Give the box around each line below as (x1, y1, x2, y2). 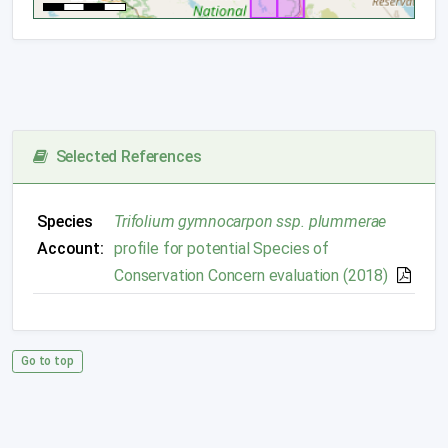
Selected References (47, 146, 202, 166)
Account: (37, 238, 104, 258)
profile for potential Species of (114, 238, 329, 258)
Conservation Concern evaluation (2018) (114, 265, 388, 285)
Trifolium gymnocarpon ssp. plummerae (114, 211, 387, 231)
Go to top (21, 353, 74, 368)
